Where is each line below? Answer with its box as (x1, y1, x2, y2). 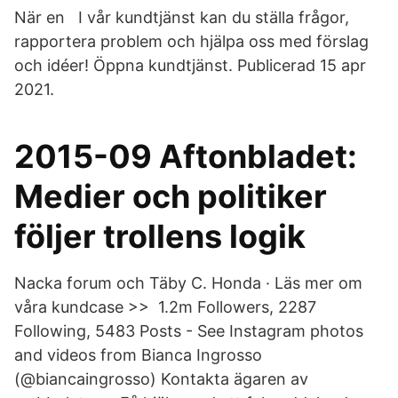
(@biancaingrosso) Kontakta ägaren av (14, 370, 308, 388)
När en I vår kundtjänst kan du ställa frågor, (14, 8, 349, 27)
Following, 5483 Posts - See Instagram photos (14, 322, 363, 340)
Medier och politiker (14, 177, 327, 216)
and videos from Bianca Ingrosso (14, 346, 262, 364)
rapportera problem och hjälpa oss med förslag (14, 32, 369, 51)
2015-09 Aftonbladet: (14, 137, 357, 176)
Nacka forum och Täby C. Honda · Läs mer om (14, 274, 362, 292)
